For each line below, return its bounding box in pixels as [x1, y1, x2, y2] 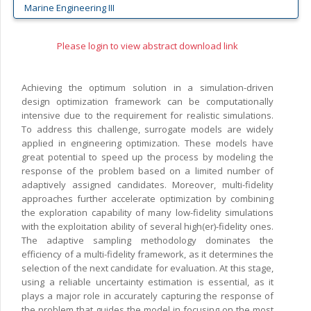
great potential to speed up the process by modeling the [22, 151, 274, 164]
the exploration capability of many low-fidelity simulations [22, 206, 274, 219]
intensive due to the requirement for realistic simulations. [22, 109, 274, 122]
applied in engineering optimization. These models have [22, 137, 274, 150]
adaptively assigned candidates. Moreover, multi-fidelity [22, 178, 274, 192]
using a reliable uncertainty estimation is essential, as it [22, 276, 274, 289]
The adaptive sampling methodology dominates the [22, 234, 274, 247]
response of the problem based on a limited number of [22, 165, 274, 178]
